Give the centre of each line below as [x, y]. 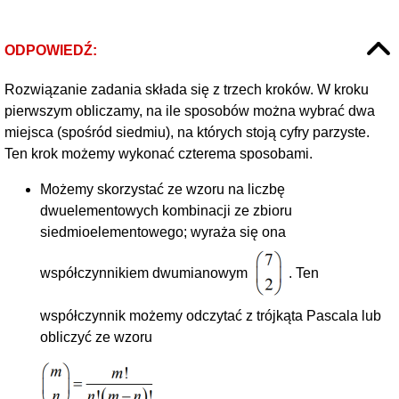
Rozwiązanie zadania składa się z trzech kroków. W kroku [187, 90]
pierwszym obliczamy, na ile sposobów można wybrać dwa [190, 111]
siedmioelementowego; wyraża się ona [163, 232]
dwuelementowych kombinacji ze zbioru [166, 211]
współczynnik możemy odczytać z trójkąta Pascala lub [211, 316]
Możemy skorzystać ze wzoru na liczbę [163, 189]
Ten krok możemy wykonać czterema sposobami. [159, 154]
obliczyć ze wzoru [96, 337]
